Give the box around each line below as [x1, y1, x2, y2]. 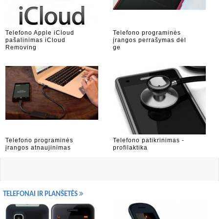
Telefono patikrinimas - [113, 137, 184, 144]
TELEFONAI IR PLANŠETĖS [3, 191, 79, 198]
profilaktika [113, 144, 148, 151]
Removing [5, 44, 37, 51]
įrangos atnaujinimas [5, 144, 71, 151]
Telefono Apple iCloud [5, 29, 74, 36]
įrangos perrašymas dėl [113, 37, 186, 44]
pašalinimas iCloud [5, 37, 66, 44]
